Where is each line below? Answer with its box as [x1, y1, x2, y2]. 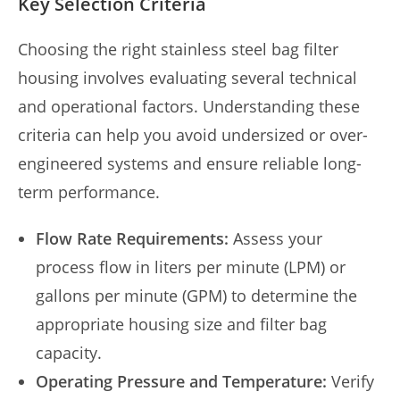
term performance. [18, 181, 160, 203]
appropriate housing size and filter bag [36, 313, 327, 335]
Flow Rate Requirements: [36, 228, 229, 249]
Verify [327, 371, 374, 392]
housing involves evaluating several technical [18, 67, 357, 88]
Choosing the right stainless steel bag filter [18, 38, 338, 60]
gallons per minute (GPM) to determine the [36, 285, 357, 306]
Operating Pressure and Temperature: [36, 371, 327, 392]
